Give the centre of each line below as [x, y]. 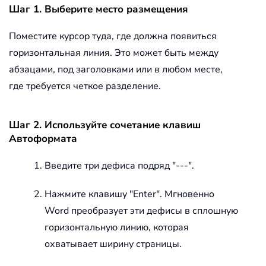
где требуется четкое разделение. [85, 86]
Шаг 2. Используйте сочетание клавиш [105, 125]
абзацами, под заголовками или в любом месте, [116, 70]
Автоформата [43, 139]
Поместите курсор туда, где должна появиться [113, 37]
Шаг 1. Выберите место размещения [99, 9]
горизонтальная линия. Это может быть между [114, 53]
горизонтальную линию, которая [117, 228]
